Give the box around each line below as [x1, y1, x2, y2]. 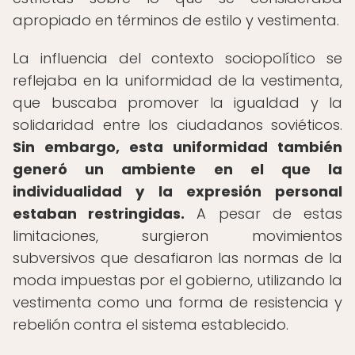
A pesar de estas [185, 204, 343, 223]
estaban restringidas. [13, 204, 185, 223]
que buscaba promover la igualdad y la [13, 93, 342, 113]
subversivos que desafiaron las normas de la [13, 248, 342, 268]
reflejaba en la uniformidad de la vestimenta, [13, 71, 342, 90]
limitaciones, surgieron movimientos [13, 226, 342, 246]
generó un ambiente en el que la [13, 159, 342, 179]
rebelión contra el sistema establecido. [13, 315, 288, 334]
